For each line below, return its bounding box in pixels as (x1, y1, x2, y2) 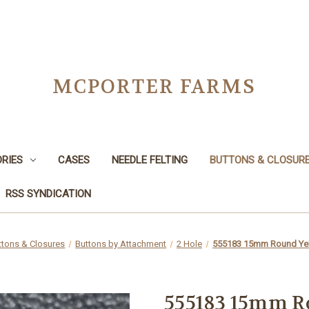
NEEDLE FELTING (111, 153, 188, 166)
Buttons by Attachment (75, 238, 167, 249)
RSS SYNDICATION (6, 187, 91, 200)
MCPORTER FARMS (52, 74, 257, 99)
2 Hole (177, 238, 203, 249)
